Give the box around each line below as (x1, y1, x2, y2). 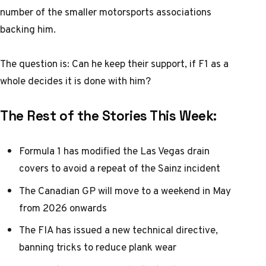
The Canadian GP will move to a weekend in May (19, 182, 231, 198)
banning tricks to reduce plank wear (19, 239, 176, 255)
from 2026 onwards (19, 199, 107, 216)
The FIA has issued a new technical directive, (19, 222, 218, 238)
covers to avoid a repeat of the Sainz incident (19, 160, 220, 176)
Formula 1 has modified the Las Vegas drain (19, 143, 210, 159)
